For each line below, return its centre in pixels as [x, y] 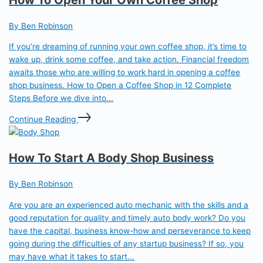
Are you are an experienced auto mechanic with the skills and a [129, 205]
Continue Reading [44, 119]
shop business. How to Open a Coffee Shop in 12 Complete [120, 85]
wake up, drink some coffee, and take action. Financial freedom [129, 60]
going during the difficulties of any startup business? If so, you [127, 243]
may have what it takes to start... [72, 256]
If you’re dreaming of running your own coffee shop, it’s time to [128, 47]
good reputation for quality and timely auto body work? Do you [127, 218]
